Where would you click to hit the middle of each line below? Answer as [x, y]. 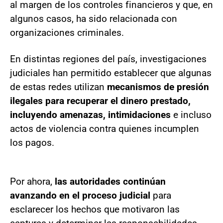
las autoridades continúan [110, 181]
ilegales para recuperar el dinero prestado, [100, 101]
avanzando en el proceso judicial [80, 195]
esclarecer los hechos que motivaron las [95, 209]
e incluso [191, 114]
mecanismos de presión [158, 87]
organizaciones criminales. [67, 32]
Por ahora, [32, 181]
